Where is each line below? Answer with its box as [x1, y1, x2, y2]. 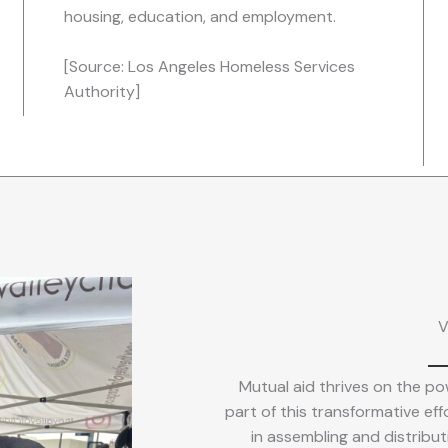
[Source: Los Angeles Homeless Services [64, 56, 355, 78]
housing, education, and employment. [64, 6, 336, 28]
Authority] [64, 81, 140, 103]
